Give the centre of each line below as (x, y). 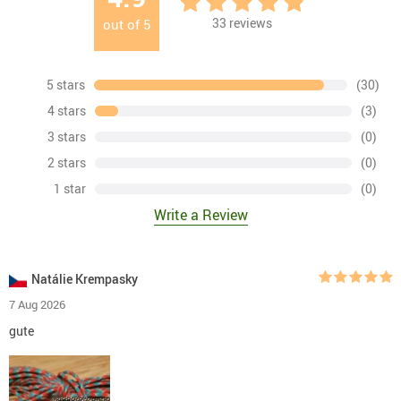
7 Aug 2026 (37, 304)
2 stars (66, 162)
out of (123, 24)
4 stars (66, 110)
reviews (249, 22)
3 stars (66, 136)
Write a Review (200, 214)
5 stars (65, 84)
